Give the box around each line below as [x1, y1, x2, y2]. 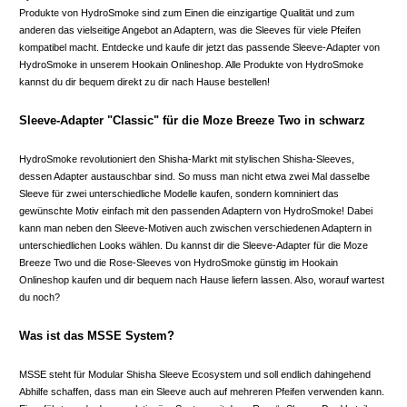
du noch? [19, 291, 60, 303]
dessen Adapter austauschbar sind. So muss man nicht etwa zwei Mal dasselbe [19, 170, 370, 182]
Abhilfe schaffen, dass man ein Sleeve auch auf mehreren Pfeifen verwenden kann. [19, 385, 384, 397]
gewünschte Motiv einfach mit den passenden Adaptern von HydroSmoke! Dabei [19, 204, 372, 216]
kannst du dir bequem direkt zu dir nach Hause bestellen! [19, 75, 270, 87]
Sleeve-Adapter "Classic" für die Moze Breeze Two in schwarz [19, 113, 365, 127]
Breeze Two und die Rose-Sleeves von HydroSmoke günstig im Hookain [19, 256, 338, 268]
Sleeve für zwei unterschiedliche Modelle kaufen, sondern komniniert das [19, 187, 339, 199]
